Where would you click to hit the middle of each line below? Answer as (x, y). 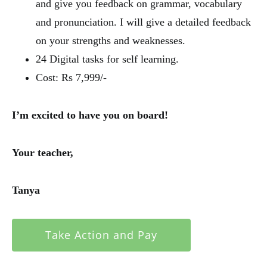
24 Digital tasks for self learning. (107, 59)
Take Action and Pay (101, 235)
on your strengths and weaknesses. (111, 40)
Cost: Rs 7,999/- (71, 77)
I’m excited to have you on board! (90, 115)
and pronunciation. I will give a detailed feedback (143, 22)
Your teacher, (43, 152)
